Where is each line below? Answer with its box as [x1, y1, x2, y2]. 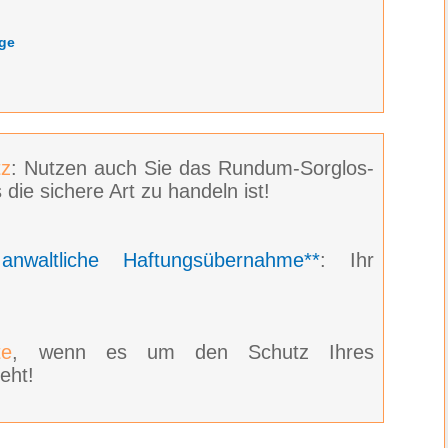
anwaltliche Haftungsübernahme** [2, 248, 321, 271]
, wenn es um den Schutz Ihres [12, 340, 375, 363]
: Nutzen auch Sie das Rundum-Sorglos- [11, 156, 375, 179]
